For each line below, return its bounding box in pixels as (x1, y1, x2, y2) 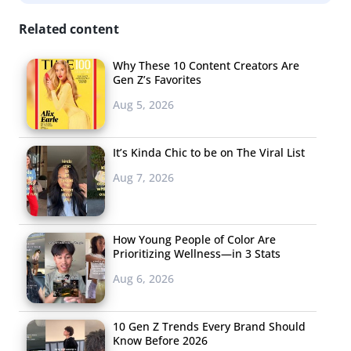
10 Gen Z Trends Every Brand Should (113, 318, 306, 334)
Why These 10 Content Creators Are (113, 57, 299, 73)
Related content (19, 20, 119, 38)
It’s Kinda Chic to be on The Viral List (113, 144, 305, 160)
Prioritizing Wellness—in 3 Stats (113, 245, 280, 261)
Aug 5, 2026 (113, 96, 174, 112)
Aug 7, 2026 (113, 169, 174, 185)
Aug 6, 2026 (113, 270, 174, 286)
